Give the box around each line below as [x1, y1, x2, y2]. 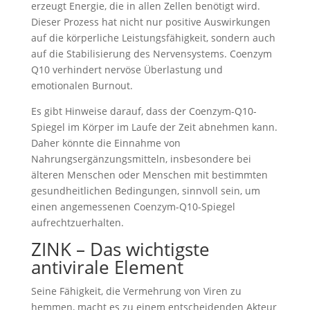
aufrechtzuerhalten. [30, 216, 124, 229]
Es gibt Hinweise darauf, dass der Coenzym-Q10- [30, 104, 257, 118]
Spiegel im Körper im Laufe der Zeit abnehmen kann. [30, 120, 277, 134]
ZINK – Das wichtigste [30, 237, 210, 262]
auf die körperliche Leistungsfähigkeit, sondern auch [30, 31, 275, 44]
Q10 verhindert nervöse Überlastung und [30, 63, 223, 76]
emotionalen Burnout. [30, 79, 133, 92]
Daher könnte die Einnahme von [30, 136, 181, 149]
